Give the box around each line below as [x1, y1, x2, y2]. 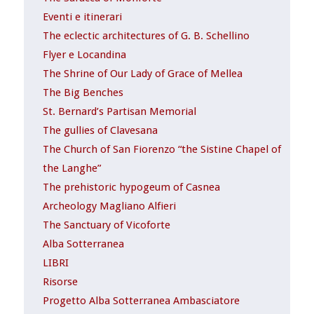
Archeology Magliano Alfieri [43, 200, 177, 213]
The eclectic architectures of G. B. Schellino [43, 29, 250, 43]
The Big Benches [43, 86, 124, 100]
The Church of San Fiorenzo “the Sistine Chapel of [43, 143, 282, 156]
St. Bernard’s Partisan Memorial [43, 105, 197, 118]
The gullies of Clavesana [43, 124, 158, 137]
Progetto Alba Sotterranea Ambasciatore [43, 294, 240, 308]
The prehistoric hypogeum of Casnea [43, 181, 221, 194]
